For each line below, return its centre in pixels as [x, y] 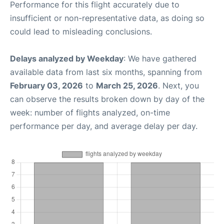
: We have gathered [160, 58]
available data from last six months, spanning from [106, 72]
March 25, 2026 [127, 85]
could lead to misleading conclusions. [81, 31]
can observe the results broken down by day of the [107, 99]
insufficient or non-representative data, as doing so [107, 18]
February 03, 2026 [46, 85]
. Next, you [178, 85]
